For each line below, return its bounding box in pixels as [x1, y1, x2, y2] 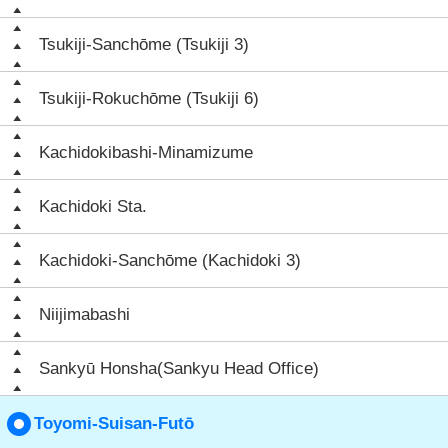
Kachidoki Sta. [39, 197, 147, 216]
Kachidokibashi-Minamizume [39, 143, 253, 162]
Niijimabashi [39, 305, 130, 324]
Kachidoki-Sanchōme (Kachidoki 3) [39, 251, 301, 270]
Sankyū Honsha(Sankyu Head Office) [39, 359, 319, 378]
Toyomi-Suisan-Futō [34, 414, 194, 433]
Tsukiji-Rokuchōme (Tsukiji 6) [39, 89, 259, 108]
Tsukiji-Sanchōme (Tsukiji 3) [39, 35, 249, 54]
